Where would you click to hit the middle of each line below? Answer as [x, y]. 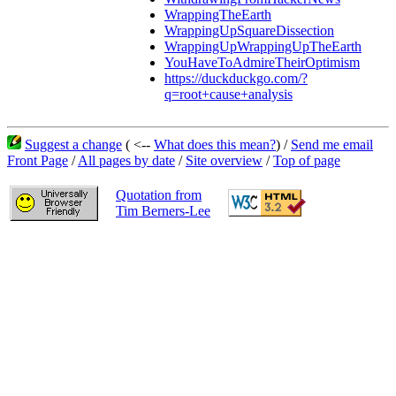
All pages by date [126, 160]
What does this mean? [215, 145]
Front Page [38, 160]
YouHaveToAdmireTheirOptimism [262, 63]
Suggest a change [73, 145]
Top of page [307, 160]
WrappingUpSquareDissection [249, 31]
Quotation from [159, 195]
